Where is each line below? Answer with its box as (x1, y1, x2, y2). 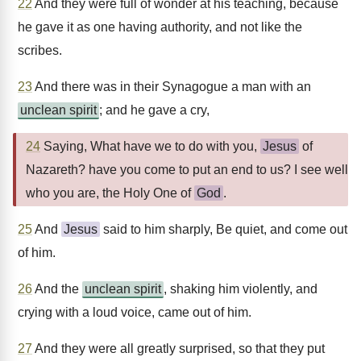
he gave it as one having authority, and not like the (18, 20, 302, 34)
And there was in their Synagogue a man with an (32, 80, 311, 93)
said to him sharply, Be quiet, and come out (100, 222, 347, 236)
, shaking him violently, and (164, 282, 317, 296)
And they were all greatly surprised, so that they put (32, 342, 325, 355)
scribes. (18, 44, 62, 57)
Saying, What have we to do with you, (40, 139, 260, 153)
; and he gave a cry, (99, 103, 210, 117)
